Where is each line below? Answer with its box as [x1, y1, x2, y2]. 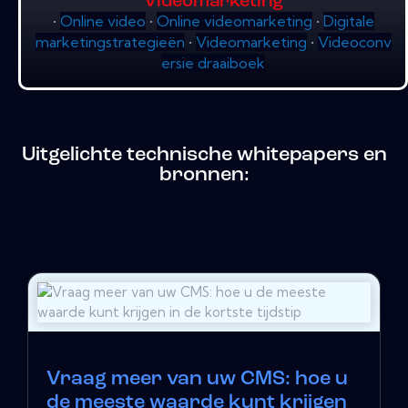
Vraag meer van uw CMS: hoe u [46, 369, 348, 391]
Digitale [322, 12, 374, 31]
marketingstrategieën [35, 33, 185, 52]
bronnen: [158, 165, 250, 187]
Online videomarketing [156, 12, 312, 31]
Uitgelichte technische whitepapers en [21, 145, 387, 167]
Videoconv [317, 33, 392, 52]
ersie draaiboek [161, 54, 265, 73]
